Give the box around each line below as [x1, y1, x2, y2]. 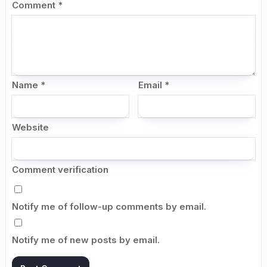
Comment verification [12, 164, 108, 176]
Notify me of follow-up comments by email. [12, 201, 206, 213]
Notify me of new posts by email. [12, 234, 160, 246]
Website [12, 122, 49, 133]
